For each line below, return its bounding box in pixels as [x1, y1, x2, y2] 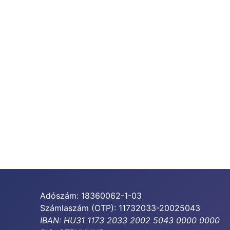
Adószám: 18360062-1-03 [40, 190, 142, 201]
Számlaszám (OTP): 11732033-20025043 [40, 203, 200, 214]
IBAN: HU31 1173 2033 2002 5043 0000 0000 [40, 215, 220, 226]
